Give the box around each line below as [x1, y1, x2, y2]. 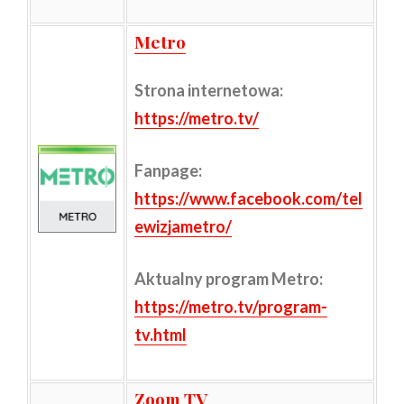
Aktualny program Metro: [133, 268, 323, 289]
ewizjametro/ [133, 216, 232, 236]
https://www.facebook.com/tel [133, 188, 363, 208]
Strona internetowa [133, 79, 280, 100]
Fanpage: [133, 160, 202, 180]
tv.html [133, 324, 187, 344]
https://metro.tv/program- [133, 296, 327, 317]
